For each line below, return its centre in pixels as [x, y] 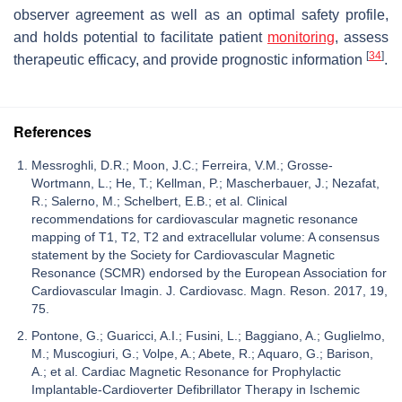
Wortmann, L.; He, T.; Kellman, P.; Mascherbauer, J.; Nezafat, [205, 183]
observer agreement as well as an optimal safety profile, [201, 14]
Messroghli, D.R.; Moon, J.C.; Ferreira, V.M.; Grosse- [182, 165]
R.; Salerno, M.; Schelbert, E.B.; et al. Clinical [159, 201]
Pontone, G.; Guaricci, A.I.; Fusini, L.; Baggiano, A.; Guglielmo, [208, 335]
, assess [362, 37]
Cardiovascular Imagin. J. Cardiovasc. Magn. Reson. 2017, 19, [210, 290]
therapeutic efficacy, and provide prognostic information [190, 59]
